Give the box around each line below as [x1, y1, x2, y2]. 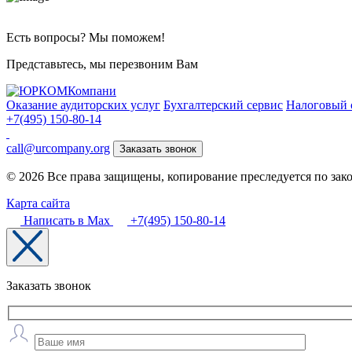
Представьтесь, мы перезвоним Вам [6, 57, 198, 71]
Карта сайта [6, 196, 70, 210]
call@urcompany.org [6, 141, 110, 155]
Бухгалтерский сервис [163, 97, 283, 112]
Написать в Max [24, 213, 110, 227]
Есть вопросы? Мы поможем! [6, 30, 165, 44]
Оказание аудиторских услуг [6, 97, 160, 112]
